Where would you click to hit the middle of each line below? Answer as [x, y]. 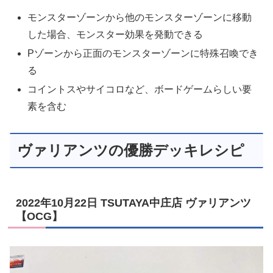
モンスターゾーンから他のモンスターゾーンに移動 [140, 18]
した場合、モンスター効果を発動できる [115, 35]
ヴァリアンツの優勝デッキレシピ [131, 151]
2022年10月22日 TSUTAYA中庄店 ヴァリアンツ [133, 203]
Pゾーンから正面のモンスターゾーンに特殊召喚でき [143, 54]
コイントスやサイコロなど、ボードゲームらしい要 [140, 90]
